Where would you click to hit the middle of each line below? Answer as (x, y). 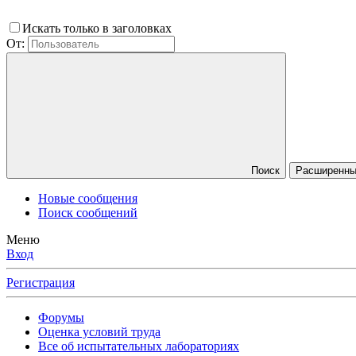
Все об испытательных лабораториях (139, 346)
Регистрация (41, 283)
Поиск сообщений (88, 213)
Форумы (61, 318)
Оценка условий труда (99, 332)
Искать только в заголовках (99, 29)
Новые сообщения (88, 199)
